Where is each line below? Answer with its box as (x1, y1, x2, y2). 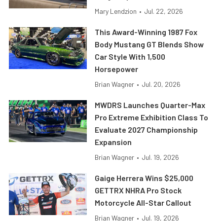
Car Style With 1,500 (95, 52, 166, 62)
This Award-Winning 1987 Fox (95, 27, 198, 37)
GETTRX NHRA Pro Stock (95, 185, 182, 195)
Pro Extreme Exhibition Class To (95, 112, 209, 122)
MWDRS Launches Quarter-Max (95, 100, 206, 110)
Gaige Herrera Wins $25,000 (95, 173, 194, 183)
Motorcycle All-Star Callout (95, 198, 192, 208)
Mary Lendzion (95, 7, 137, 16)
